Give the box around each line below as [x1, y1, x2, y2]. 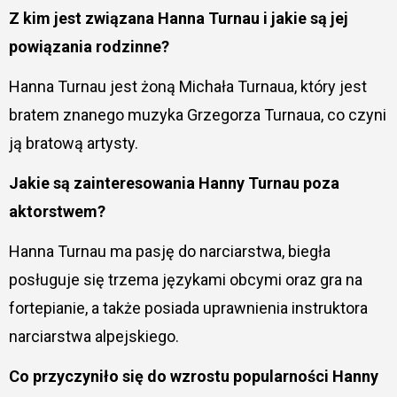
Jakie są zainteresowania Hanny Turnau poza [8, 173, 339, 192]
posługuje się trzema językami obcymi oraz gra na [8, 269, 362, 289]
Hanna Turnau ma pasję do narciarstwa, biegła [8, 241, 331, 261]
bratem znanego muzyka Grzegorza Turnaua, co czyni [8, 105, 386, 124]
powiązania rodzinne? [8, 36, 169, 56]
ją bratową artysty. [8, 133, 138, 152]
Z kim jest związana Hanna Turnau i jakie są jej [8, 8, 348, 27]
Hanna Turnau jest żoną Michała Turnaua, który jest [8, 76, 367, 96]
